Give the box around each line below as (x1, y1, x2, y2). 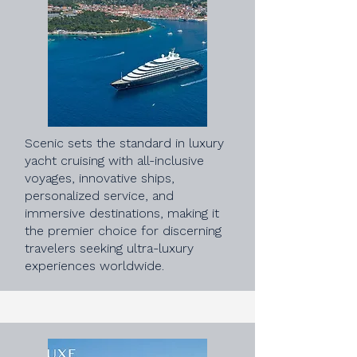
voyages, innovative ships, (25, 171, 175, 186)
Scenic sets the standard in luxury (25, 135, 224, 151)
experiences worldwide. (25, 258, 164, 273)
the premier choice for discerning (25, 223, 222, 238)
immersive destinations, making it (25, 206, 219, 221)
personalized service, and (25, 188, 174, 203)
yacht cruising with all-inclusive (25, 153, 204, 168)
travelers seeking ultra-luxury (25, 241, 194, 256)
